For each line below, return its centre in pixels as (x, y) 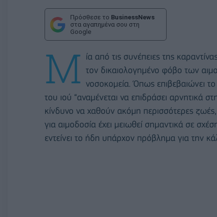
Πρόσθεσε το (91, 17)
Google (81, 32)
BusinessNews (133, 17)
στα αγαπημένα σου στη (105, 24)
